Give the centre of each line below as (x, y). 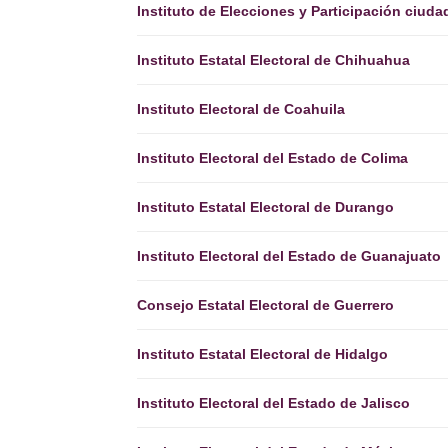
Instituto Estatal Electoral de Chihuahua (273, 60)
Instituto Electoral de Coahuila (241, 109)
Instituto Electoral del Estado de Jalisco (273, 403)
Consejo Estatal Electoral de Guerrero (265, 305)
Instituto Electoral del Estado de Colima (272, 158)
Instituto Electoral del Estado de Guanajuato (289, 256)
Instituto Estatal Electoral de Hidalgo (262, 354)
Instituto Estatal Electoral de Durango (265, 207)
